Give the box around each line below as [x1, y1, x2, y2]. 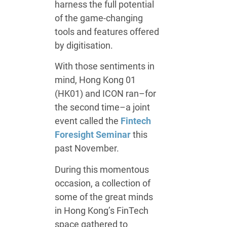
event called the [55, 116, 121, 127]
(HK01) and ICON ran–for [55, 88, 157, 99]
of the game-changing [55, 12, 143, 23]
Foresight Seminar [55, 129, 131, 140]
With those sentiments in [55, 61, 155, 72]
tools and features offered [55, 26, 160, 37]
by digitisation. [55, 40, 113, 51]
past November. [55, 143, 120, 154]
